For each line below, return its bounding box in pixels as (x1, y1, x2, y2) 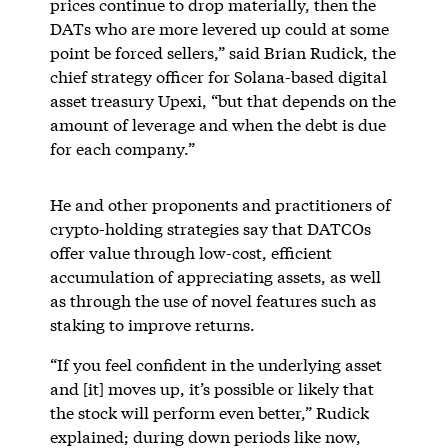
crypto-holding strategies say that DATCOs (49, 217, 371, 239)
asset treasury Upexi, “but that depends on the (49, 89, 396, 111)
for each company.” (49, 137, 195, 159)
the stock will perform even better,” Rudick (49, 401, 369, 423)
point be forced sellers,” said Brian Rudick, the (49, 41, 396, 63)
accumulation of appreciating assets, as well (49, 265, 381, 287)
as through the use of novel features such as (49, 289, 376, 311)
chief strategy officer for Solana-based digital (49, 65, 387, 87)
